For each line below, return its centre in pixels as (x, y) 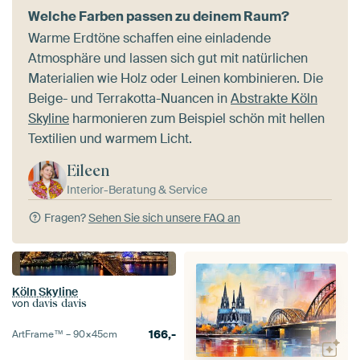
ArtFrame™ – (43, 334)
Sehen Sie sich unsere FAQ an (164, 217)
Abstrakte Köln (274, 98)
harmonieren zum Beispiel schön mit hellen (197, 118)
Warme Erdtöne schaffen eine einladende (149, 38)
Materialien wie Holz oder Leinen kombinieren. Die (176, 78)
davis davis (59, 303)
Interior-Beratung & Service (137, 189)
